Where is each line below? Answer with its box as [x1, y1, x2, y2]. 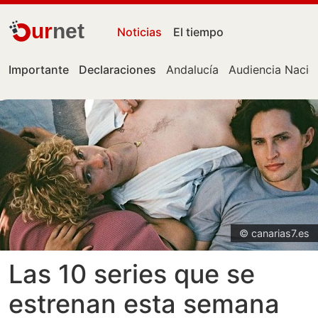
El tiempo [173, 25, 224, 39]
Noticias [117, 25, 163, 39]
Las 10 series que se [9, 258, 255, 290]
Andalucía [166, 62, 219, 77]
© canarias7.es [239, 227, 309, 240]
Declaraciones [79, 62, 156, 77]
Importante [9, 62, 69, 77]
